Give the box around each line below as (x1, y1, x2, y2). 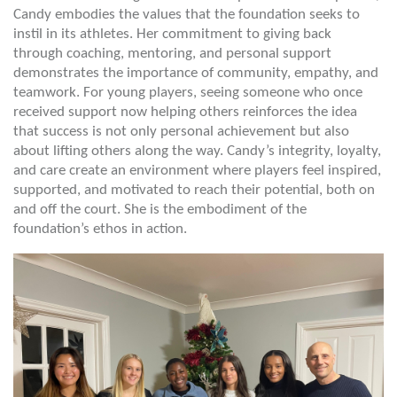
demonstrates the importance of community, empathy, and (13, 66, 378, 82)
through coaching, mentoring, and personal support (13, 46, 331, 62)
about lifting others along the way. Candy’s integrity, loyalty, (13, 144, 381, 160)
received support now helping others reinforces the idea (13, 105, 357, 121)
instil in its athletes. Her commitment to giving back (13, 27, 331, 43)
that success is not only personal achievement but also (13, 124, 349, 140)
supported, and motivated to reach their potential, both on (13, 183, 375, 198)
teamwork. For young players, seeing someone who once (13, 85, 362, 101)
